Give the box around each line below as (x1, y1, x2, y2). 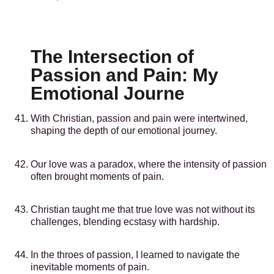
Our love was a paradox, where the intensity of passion (31, 158, 267, 169)
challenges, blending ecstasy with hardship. (31, 216, 220, 227)
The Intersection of (31, 46, 194, 67)
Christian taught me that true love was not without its (31, 204, 255, 215)
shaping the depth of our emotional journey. (31, 125, 217, 136)
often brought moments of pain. (31, 171, 164, 182)
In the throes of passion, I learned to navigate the (31, 250, 240, 261)
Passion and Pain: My (31, 65, 218, 86)
